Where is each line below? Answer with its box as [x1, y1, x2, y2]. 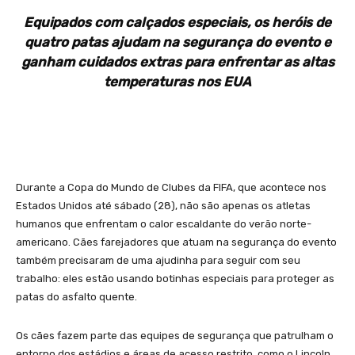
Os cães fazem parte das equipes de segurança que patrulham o [16, 330, 334, 342]
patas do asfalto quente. [16, 291, 137, 303]
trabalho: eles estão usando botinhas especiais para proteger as [16, 273, 334, 285]
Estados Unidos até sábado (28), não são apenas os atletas [16, 200, 311, 212]
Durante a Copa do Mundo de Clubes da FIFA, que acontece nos [16, 181, 326, 194]
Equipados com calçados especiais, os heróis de [24, 14, 331, 31]
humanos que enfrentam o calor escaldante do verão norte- [16, 218, 311, 231]
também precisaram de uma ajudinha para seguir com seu [16, 254, 300, 267]
